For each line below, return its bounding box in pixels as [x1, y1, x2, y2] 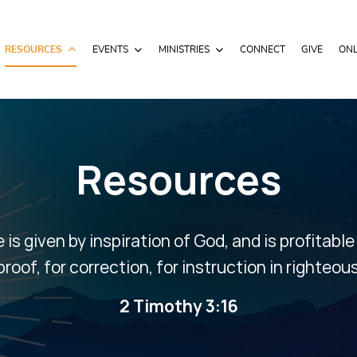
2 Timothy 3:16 [119, 296, 238, 317]
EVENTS [92, 45, 128, 54]
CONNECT [239, 45, 285, 54]
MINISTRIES [158, 45, 210, 54]
